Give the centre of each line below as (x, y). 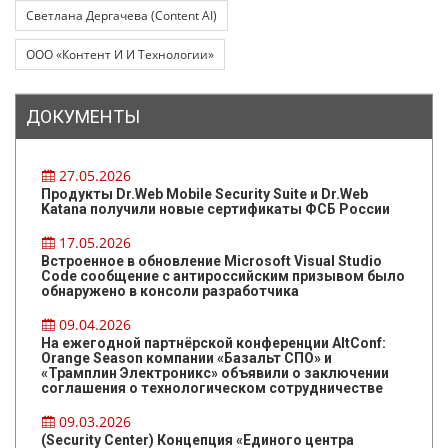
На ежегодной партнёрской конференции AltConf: (213, 343)
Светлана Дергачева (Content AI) (121, 16)
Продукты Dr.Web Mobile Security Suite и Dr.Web (204, 194)
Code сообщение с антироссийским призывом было (223, 276)
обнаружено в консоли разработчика (170, 291)
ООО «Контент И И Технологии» (120, 55)
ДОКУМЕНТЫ (83, 117)
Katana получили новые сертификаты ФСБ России (215, 209)
